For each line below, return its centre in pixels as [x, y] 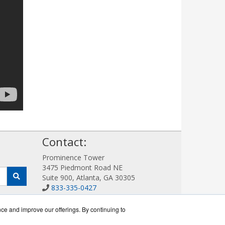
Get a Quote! [65, 207]
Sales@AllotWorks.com [88, 197]
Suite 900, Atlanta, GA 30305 [88, 177]
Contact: [64, 142]
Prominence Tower [73, 157]
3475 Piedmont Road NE [82, 167]
